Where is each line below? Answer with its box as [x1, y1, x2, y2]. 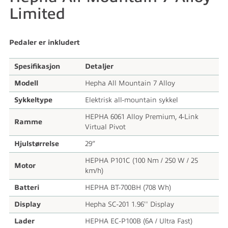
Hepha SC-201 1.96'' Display [85, 201, 174, 208]
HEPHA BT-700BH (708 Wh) [85, 184, 171, 191]
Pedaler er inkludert [9, 39, 80, 46]
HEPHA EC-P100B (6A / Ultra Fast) [85, 217, 192, 225]
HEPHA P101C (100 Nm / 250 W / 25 [85, 157, 198, 164]
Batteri [14, 184, 39, 191]
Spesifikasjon [14, 63, 60, 70]
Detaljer [85, 63, 113, 70]
